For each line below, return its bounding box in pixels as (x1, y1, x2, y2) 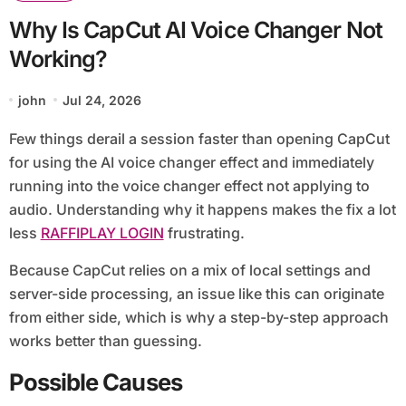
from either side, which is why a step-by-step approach (8, 307, 389, 326)
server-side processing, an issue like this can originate (8, 284, 384, 303)
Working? (8, 44, 108, 72)
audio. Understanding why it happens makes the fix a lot (8, 199, 396, 218)
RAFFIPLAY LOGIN (40, 223, 164, 242)
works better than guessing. (8, 331, 202, 350)
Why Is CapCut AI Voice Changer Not (8, 15, 382, 43)
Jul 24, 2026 (63, 92, 142, 108)
